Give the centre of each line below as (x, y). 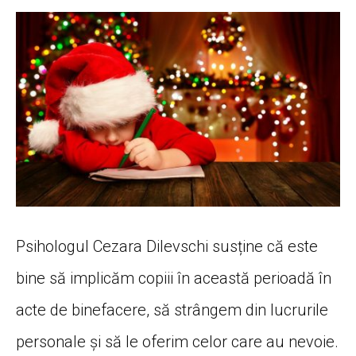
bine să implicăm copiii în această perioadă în (174, 278)
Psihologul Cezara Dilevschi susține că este (167, 246)
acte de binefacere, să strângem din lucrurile (172, 310)
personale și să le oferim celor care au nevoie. (177, 342)
